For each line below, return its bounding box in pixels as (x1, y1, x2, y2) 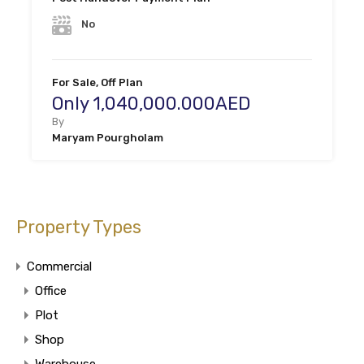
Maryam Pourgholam (52, 131, 163, 144)
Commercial (27, 258, 92, 274)
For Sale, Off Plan (52, 76, 143, 89)
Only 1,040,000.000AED (52, 92, 250, 115)
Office (35, 283, 67, 298)
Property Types (16, 215, 141, 238)
